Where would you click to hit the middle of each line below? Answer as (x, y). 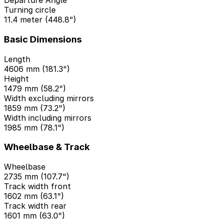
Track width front (37, 186)
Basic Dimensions (43, 39)
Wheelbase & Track (47, 147)
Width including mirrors (48, 118)
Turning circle (30, 10)
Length (17, 59)
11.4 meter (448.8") (40, 20)
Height (16, 78)
